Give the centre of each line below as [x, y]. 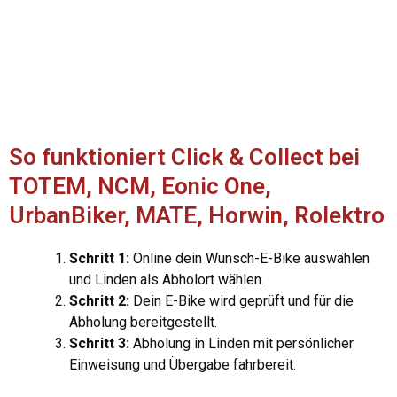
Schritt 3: [99, 344]
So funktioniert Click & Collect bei [184, 157]
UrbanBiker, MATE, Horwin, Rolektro [197, 216]
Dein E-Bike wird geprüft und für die [241, 301]
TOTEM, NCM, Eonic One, [140, 187]
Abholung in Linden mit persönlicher [241, 344]
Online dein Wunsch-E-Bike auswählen [249, 259]
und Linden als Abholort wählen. [167, 280]
